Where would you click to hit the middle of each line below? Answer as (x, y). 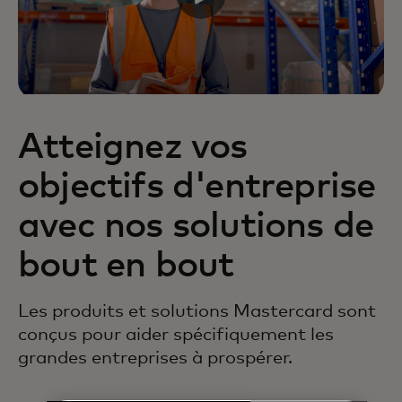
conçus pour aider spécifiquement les (176, 335)
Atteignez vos (133, 148)
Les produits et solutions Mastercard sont (197, 312)
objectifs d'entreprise (197, 187)
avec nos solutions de (196, 227)
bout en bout (126, 266)
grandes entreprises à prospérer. (155, 358)
